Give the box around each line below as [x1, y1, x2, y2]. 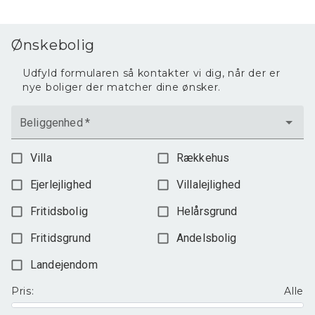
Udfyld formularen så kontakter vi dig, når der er [22, 67, 281, 79]
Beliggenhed [20, 116, 83, 129]
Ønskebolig [11, 37, 95, 53]
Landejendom [30, 258, 98, 271]
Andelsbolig [176, 231, 237, 245]
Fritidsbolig [30, 205, 88, 218]
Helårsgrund [176, 205, 238, 218]
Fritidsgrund [30, 231, 91, 245]
